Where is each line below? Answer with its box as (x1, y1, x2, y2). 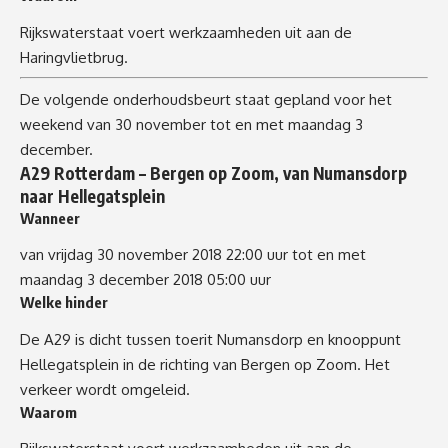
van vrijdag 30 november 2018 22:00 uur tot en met (20, 245, 366, 265)
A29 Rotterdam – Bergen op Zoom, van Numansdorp (20, 161, 407, 184)
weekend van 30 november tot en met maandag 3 (20, 114, 363, 134)
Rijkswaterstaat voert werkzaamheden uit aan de (20, 22, 352, 42)
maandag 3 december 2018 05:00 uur (20, 270, 271, 290)
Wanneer (20, 208, 80, 227)
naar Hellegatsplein (20, 184, 165, 207)
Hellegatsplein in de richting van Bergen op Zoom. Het (20, 354, 390, 374)
